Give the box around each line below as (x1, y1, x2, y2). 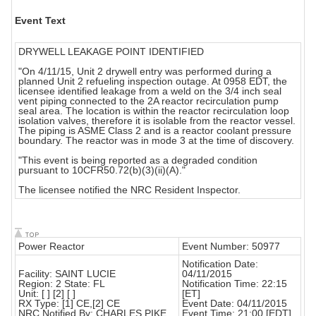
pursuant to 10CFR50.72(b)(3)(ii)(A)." (18, 164, 186, 176)
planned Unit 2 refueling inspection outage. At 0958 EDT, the (18, 75, 287, 87)
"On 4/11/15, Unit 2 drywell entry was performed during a (18, 66, 272, 78)
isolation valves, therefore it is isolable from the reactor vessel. (18, 115, 296, 127)
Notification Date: (182, 258, 258, 270)
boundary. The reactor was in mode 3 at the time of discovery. (18, 135, 294, 147)
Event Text (15, 15, 66, 27)
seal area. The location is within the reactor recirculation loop (18, 105, 289, 117)
